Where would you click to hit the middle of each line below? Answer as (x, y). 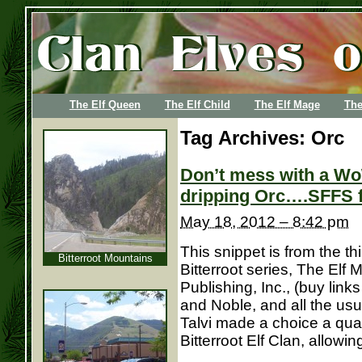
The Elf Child (197, 105)
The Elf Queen (105, 105)
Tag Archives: (246, 137)
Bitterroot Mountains (105, 259)
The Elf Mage (287, 105)
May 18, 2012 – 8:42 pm (265, 222)
